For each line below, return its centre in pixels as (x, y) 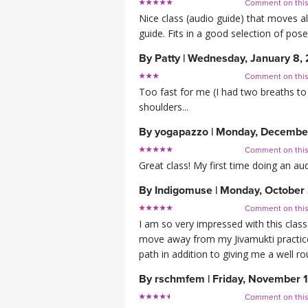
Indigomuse (184, 191)
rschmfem (180, 279)
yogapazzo (181, 132)
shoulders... (164, 107)
